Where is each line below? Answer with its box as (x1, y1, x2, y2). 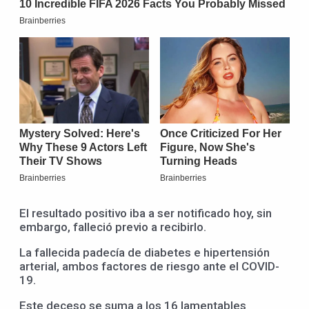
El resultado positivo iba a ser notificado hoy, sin (19, 206, 272, 221)
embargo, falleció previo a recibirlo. (19, 220, 206, 235)
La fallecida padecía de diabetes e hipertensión (19, 246, 270, 260)
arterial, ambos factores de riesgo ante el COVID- (19, 259, 279, 274)
